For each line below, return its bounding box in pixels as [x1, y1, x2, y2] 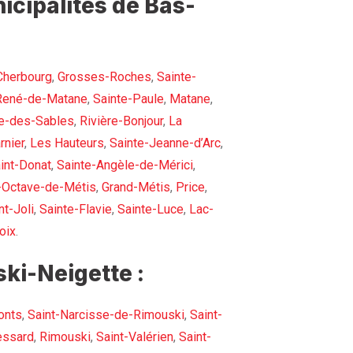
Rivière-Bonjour [80, 113, 163, 129]
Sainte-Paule [93, 91, 164, 107]
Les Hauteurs [30, 136, 104, 151]
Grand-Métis [102, 180, 170, 195]
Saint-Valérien [96, 329, 173, 345]
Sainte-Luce [117, 202, 184, 217]
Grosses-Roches [58, 69, 151, 85]
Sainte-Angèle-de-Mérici [57, 158, 193, 173]
